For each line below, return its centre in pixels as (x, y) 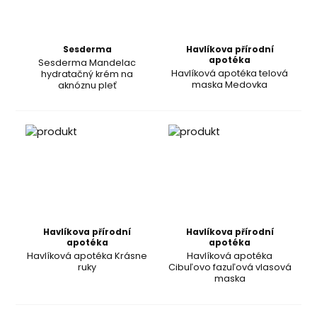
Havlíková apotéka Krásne (87, 256)
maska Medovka (230, 84)
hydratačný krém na (87, 74)
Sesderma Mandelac (87, 62)
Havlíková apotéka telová (230, 73)
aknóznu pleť (87, 85)
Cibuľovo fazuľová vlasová (230, 267)
